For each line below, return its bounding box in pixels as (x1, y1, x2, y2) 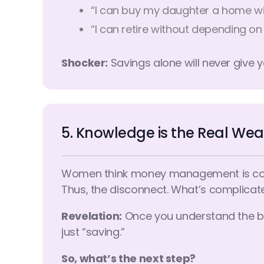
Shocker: (61, 55, 108, 70)
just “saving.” (61, 224, 125, 239)
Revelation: (61, 208, 123, 223)
